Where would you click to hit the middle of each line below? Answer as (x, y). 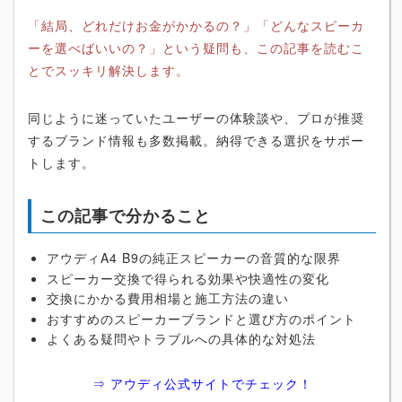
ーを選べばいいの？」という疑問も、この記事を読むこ (196, 48)
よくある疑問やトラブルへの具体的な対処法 (181, 339)
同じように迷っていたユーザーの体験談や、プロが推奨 (196, 118)
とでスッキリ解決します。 (109, 70)
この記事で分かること (126, 216)
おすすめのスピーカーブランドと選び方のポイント (201, 318)
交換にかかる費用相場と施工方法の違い (168, 298)
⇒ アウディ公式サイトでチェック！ (202, 384)
